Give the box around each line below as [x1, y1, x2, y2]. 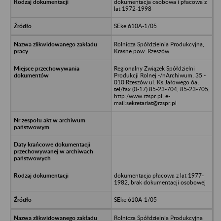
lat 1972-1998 [113, 4, 151, 12]
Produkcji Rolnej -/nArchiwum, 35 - [113, 71, 206, 79]
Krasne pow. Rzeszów [113, 47, 169, 55]
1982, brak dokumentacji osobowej [113, 178, 206, 186]
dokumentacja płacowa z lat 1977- [113, 171, 204, 179]
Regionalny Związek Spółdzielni [113, 64, 195, 72]
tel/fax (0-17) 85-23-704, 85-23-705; [113, 85, 210, 93]
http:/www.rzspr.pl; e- [113, 92, 170, 100]
